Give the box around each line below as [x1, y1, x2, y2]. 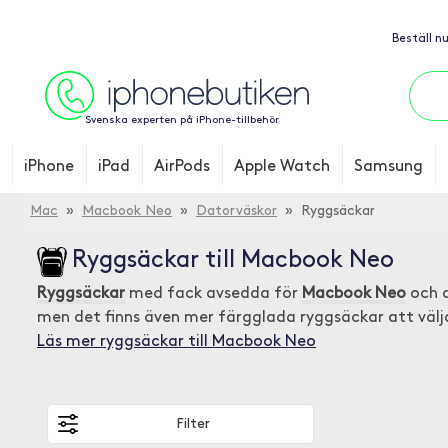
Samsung [354, 159, 423, 175]
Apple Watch [234, 159, 330, 175]
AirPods [154, 159, 210, 175]
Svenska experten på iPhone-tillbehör [84, 115, 279, 126]
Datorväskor [196, 204, 277, 219]
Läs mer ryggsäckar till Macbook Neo [37, 334, 316, 350]
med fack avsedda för [125, 286, 302, 302]
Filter [176, 416, 210, 432]
